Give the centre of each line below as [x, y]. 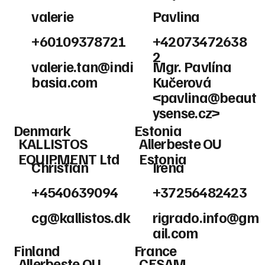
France [155, 251]
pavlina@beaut [208, 97]
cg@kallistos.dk [81, 218]
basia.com [64, 82]
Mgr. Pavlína [192, 66]
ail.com [175, 233]
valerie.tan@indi [83, 66]
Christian [60, 167]
